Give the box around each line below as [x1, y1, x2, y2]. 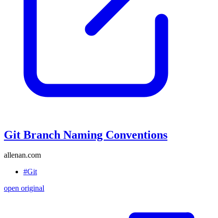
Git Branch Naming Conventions [4, 128, 167, 141]
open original [4, 184, 44, 193]
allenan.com [4, 151, 41, 160]
